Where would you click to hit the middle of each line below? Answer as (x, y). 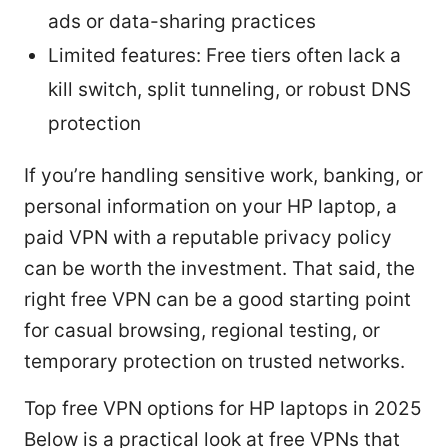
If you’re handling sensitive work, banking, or (223, 175)
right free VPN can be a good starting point (217, 299)
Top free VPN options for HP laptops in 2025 (223, 408)
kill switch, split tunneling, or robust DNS (229, 89)
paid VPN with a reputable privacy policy (208, 237)
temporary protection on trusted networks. (214, 361)
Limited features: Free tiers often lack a (224, 55)
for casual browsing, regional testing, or (202, 330)
